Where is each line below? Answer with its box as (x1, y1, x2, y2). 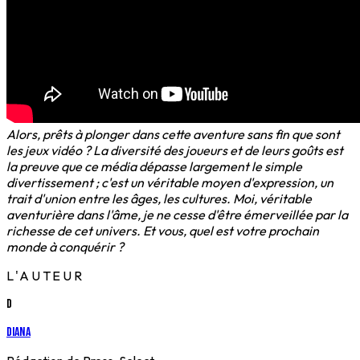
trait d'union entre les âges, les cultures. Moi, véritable (6, 190, 312, 207)
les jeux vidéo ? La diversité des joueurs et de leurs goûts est (6, 142, 343, 159)
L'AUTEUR (6, 268, 85, 284)
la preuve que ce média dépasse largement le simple (6, 158, 302, 175)
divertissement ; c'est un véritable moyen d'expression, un (6, 174, 333, 191)
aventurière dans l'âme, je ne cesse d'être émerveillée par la (6, 207, 348, 223)
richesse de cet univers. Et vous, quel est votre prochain (6, 223, 319, 239)
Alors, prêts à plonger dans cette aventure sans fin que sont (6, 126, 340, 143)
